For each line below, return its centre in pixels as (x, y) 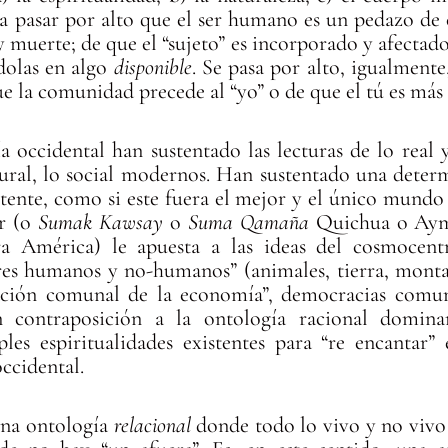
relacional (152, 425)
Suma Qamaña (248, 221)
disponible (152, 66)
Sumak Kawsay (101, 221)
